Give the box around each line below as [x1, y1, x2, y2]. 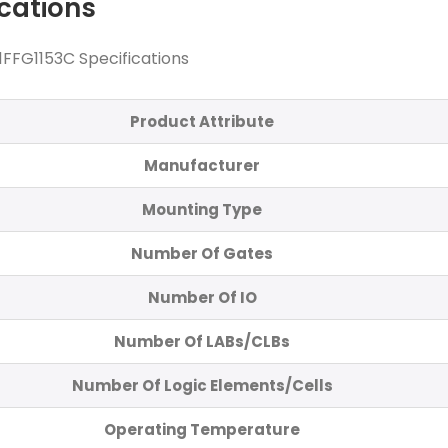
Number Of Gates [131, 242, 273, 264]
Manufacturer [144, 154, 260, 176]
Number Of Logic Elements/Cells [71, 374, 333, 396]
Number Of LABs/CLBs [114, 330, 290, 352]
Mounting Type [142, 198, 262, 220]
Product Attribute [130, 110, 274, 132]
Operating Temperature [104, 418, 300, 440]
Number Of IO [147, 286, 257, 308]
